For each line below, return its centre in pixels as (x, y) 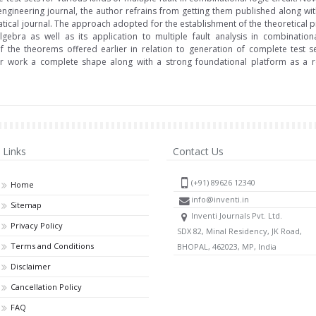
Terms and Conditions (53, 245)
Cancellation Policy (47, 286)
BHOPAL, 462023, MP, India (227, 247)
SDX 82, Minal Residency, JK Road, (240, 231)
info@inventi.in (220, 200)
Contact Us (199, 151)
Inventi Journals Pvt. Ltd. (237, 216)
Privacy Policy (37, 225)
